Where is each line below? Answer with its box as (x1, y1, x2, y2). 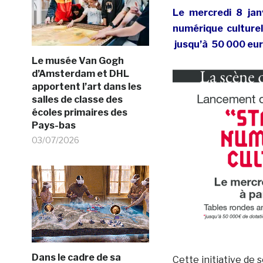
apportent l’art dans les (31, 80, 141, 92)
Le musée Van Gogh (31, 55, 124, 66)
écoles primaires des (31, 106, 127, 118)
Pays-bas (31, 119, 76, 131)
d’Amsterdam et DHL (31, 68, 129, 79)
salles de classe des (31, 93, 123, 105)
